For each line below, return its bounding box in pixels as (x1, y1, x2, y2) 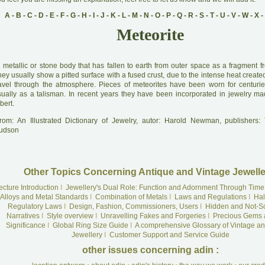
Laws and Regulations (174, 193, 247, 201)
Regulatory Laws (7, 202, 62, 211)
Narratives (6, 212, 40, 220)
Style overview (46, 212, 93, 220)
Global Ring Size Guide (52, 221, 128, 230)
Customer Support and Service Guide (109, 231, 230, 239)
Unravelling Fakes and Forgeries (100, 212, 206, 220)
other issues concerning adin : (82, 245, 219, 255)
